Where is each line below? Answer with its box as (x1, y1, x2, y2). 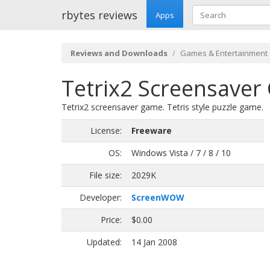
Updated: (87, 236, 122, 248)
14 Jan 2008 (131, 236, 177, 248)
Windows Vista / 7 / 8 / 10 (131, 147, 231, 159)
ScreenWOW (131, 192, 184, 203)
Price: (101, 214, 122, 225)
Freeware (131, 125, 172, 136)
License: (90, 125, 122, 136)
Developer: (80, 192, 122, 203)
